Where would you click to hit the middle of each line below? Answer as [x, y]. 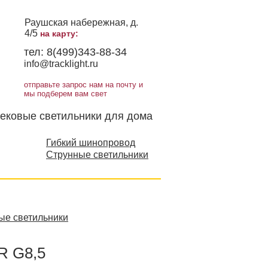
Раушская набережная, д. [81, 22]
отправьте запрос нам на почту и [83, 85]
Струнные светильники [97, 155]
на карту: [59, 33]
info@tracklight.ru [61, 64]
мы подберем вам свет [67, 94]
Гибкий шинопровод [91, 143]
